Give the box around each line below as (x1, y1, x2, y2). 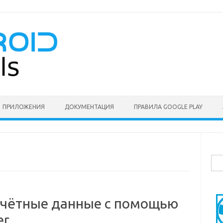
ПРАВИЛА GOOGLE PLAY (134, 104, 203, 110)
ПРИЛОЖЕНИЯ (2, 104, 45, 110)
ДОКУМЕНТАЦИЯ (65, 104, 114, 110)
